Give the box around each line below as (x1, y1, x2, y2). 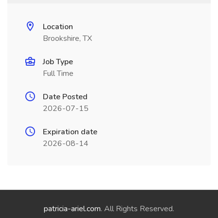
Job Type (43, 56, 73, 67)
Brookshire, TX (43, 33, 92, 44)
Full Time (43, 68, 73, 79)
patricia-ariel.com (44, 203, 101, 214)
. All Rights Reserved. (101, 203, 174, 214)
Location (43, 21, 73, 32)
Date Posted (43, 91, 88, 102)
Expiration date (43, 127, 97, 137)
